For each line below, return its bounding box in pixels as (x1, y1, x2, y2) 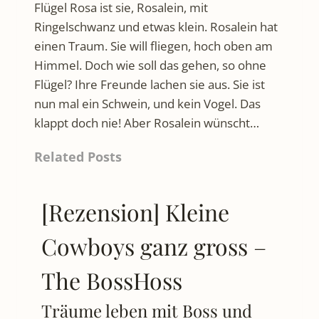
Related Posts (34, 147, 122, 165)
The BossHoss (41, 264, 182, 296)
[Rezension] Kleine (41, 196, 229, 227)
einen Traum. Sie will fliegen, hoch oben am (34, 37, 273, 54)
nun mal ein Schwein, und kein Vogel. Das (34, 95, 261, 112)
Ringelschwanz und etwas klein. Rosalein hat (34, 18, 278, 35)
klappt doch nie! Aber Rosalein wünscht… (34, 114, 259, 131)
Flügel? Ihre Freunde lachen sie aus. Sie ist (34, 75, 265, 93)
